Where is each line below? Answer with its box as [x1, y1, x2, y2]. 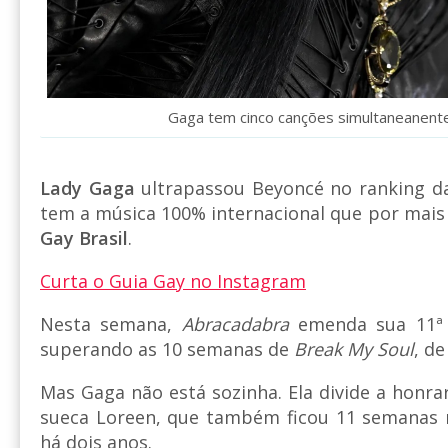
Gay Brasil [40, 226, 128, 251]
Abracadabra [181, 312, 289, 337]
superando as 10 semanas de [40, 337, 294, 362]
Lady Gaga [40, 176, 135, 201]
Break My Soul [294, 337, 414, 362]
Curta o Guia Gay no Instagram [40, 269, 306, 294]
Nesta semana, [40, 312, 182, 337]
